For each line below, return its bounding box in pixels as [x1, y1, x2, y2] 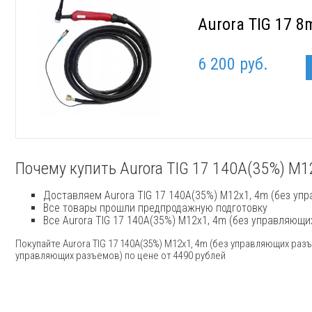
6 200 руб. [198, 54, 269, 74]
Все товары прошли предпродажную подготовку [43, 201, 267, 215]
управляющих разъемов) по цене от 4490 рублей [15, 249, 226, 263]
